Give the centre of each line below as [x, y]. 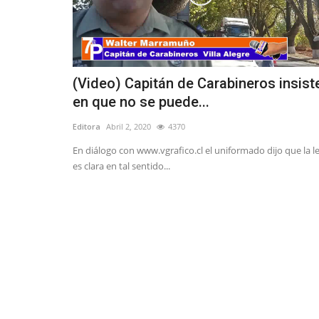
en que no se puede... [141, 102]
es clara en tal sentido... [121, 166]
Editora [87, 127]
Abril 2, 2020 [129, 127]
